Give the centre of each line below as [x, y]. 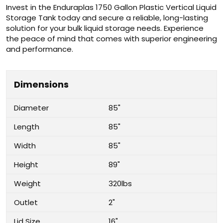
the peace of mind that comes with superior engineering [111, 39]
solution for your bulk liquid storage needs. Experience [105, 28]
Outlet [26, 202]
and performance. [40, 49]
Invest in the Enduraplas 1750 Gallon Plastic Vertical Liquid [111, 7]
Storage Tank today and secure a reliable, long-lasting [107, 18]
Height [26, 165]
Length [27, 127]
